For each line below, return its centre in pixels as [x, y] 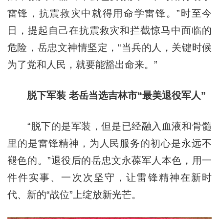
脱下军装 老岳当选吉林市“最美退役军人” [106, 95]
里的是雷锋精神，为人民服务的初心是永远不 [109, 143]
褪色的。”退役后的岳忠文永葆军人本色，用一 [109, 160]
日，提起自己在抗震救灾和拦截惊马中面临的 [109, 30]
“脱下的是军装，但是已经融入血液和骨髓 [109, 126]
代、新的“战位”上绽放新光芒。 [74, 194]
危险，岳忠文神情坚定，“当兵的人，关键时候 [109, 47]
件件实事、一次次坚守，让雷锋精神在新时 [109, 177]
